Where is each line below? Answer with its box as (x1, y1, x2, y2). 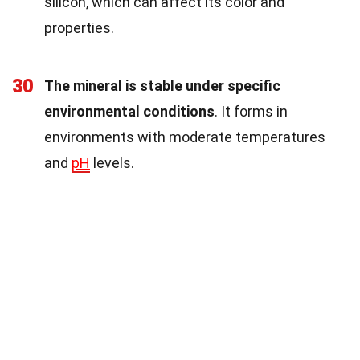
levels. (90, 154, 134, 172)
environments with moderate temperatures (44, 129, 325, 146)
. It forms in (215, 103, 288, 121)
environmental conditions (44, 103, 215, 121)
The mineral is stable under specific (44, 77, 280, 95)
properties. (44, 19, 114, 37)
